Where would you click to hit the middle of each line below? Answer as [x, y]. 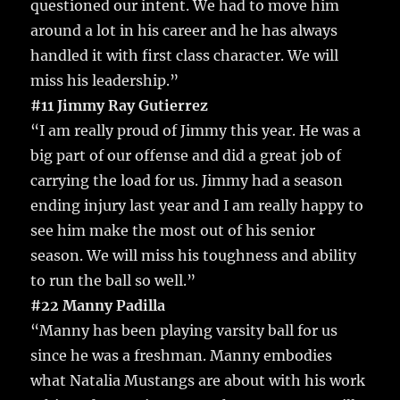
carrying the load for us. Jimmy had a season [187, 181]
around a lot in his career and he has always [184, 31]
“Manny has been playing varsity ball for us [184, 331]
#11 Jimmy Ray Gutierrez [120, 106]
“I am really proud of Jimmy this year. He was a [196, 131]
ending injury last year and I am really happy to [197, 206]
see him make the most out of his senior [173, 231]
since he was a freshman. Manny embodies [182, 356]
